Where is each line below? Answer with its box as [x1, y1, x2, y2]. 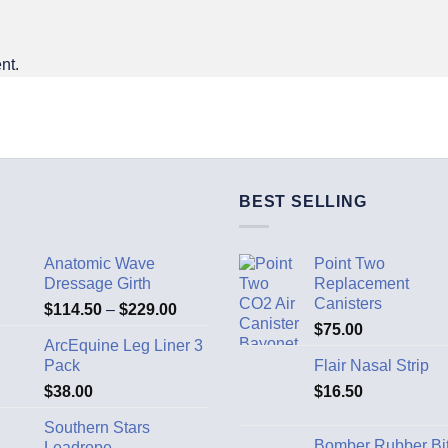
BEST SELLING [239, 193, 367, 211]
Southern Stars [44, 418, 150, 436]
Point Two [314, 254, 385, 272]
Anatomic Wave [44, 254, 155, 272]
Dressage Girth [44, 274, 151, 292]
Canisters [314, 294, 382, 312]
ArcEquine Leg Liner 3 [44, 336, 203, 354]
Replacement [314, 274, 409, 292]
